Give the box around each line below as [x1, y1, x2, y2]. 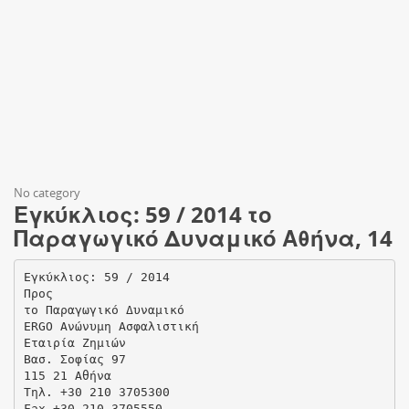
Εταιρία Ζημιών [23, 335, 126, 350]
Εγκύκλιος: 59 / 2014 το [14, 199, 272, 229]
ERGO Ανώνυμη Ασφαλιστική [23, 319, 199, 333]
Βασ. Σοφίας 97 [23, 351, 126, 366]
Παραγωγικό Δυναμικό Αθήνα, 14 [14, 223, 393, 253]
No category [14, 184, 80, 201]
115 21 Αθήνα [23, 368, 111, 383]
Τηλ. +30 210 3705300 [23, 384, 170, 399]
